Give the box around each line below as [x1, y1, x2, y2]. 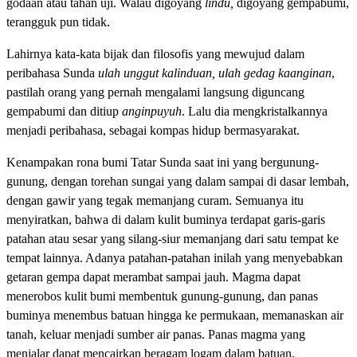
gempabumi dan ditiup [6, 104, 122, 118]
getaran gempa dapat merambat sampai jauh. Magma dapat [6, 269, 300, 284]
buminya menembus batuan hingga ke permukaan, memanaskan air [6, 308, 343, 322]
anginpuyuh [122, 104, 182, 118]
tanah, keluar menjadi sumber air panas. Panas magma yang [6, 327, 305, 341]
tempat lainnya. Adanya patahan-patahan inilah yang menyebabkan [6, 250, 343, 265]
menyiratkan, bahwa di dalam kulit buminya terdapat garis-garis [6, 212, 325, 226]
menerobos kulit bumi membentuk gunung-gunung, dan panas [6, 288, 318, 303]
